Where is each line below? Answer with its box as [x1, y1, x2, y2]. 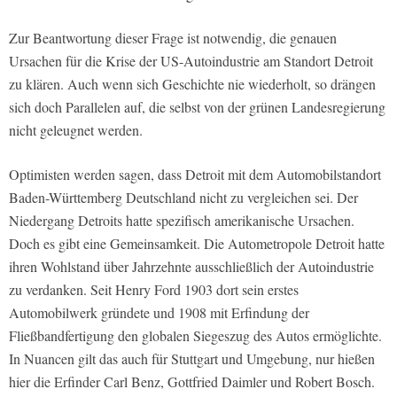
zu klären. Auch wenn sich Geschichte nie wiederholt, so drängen [9, 74, 376, 94]
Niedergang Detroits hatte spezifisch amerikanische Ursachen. [9, 211, 354, 230]
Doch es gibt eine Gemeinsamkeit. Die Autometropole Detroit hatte [9, 234, 385, 253]
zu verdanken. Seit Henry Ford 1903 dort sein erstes [9, 280, 299, 300]
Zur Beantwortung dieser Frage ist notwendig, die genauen [9, 28, 337, 48]
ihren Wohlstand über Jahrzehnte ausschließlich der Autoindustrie [9, 257, 374, 276]
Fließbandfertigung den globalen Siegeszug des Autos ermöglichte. [9, 326, 382, 346]
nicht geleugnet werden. [9, 121, 143, 140]
